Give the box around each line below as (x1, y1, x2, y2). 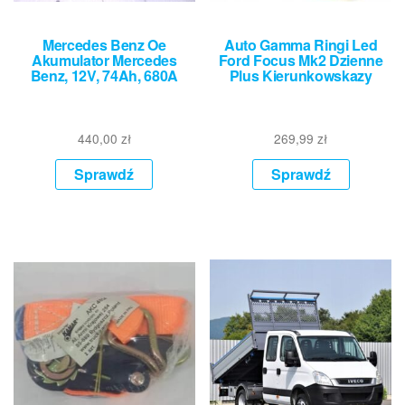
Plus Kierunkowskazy (229, 64, 372, 86)
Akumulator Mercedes (31, 49, 177, 71)
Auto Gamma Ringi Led (223, 33, 378, 55)
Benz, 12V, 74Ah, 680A (30, 64, 178, 86)
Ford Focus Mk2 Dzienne (218, 49, 383, 71)
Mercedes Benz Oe (42, 33, 166, 55)
